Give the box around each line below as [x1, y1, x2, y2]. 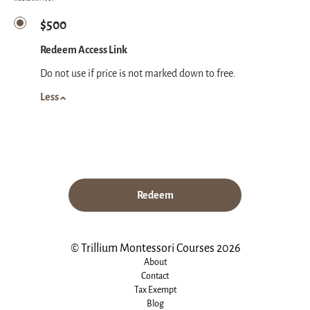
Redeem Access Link [40, 44, 127, 57]
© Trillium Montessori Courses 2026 [70, 241, 240, 255]
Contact [141, 270, 169, 282]
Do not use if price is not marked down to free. [40, 67, 236, 81]
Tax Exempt [134, 284, 176, 295]
